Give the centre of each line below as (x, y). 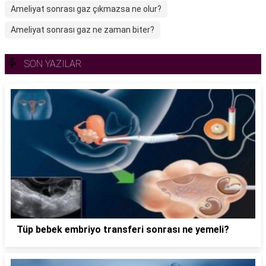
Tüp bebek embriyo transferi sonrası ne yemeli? (123, 229)
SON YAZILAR (53, 64)
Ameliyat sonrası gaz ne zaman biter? (83, 30)
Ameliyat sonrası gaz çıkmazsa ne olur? (86, 9)
